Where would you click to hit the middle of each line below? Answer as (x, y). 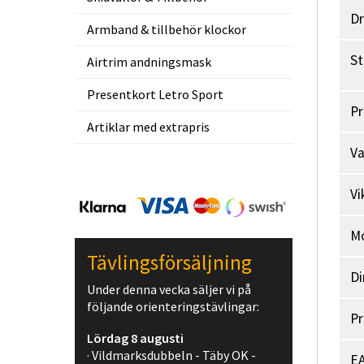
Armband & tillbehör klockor (167, 29)
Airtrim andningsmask (149, 62)
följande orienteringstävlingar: (173, 306)
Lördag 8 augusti (135, 338)
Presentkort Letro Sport (155, 94)
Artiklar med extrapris (148, 127)
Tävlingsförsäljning (169, 262)
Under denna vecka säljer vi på (169, 289)
